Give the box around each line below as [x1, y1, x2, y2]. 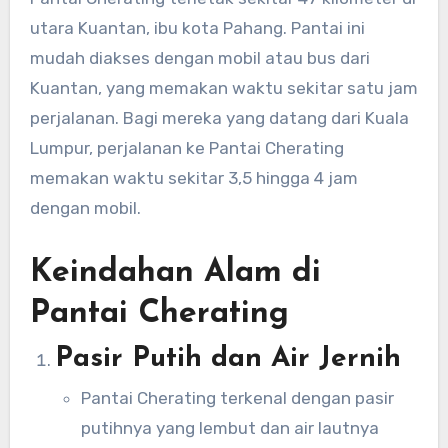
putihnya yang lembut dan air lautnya [80, 418, 379, 439]
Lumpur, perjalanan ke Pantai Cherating [29, 137, 344, 158]
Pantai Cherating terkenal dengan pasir [80, 388, 394, 409]
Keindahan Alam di [29, 256, 321, 289]
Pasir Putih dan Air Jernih [55, 344, 402, 373]
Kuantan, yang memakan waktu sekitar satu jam [29, 77, 418, 98]
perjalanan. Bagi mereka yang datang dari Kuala [29, 107, 409, 128]
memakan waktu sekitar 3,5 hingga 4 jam [29, 167, 358, 188]
